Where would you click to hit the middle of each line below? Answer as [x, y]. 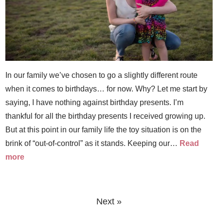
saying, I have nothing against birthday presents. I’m [95, 102]
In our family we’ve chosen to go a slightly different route [102, 75]
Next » [109, 201]
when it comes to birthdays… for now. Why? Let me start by [107, 89]
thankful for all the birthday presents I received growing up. [106, 116]
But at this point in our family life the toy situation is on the [104, 130]
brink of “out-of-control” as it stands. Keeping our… [93, 143]
